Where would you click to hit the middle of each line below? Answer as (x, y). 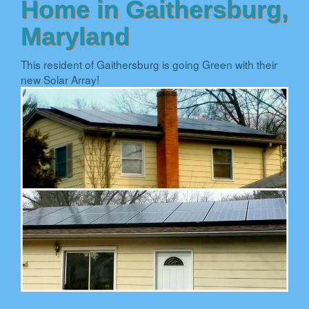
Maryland (75, 36)
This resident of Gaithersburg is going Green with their (149, 64)
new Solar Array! (60, 79)
